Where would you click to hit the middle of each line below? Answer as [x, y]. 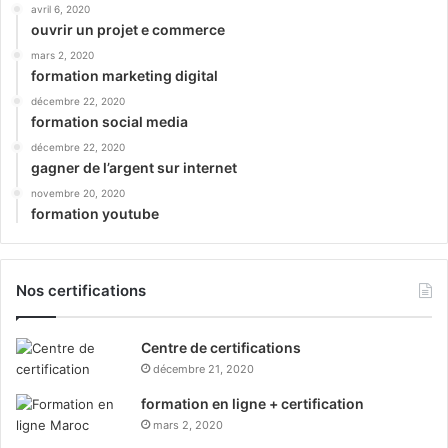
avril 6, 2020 [60, 8]
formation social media [109, 121]
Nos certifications [81, 290]
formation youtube [95, 213]
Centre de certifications [221, 347]
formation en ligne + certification [252, 403]
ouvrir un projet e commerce [128, 29]
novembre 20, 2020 [78, 192]
